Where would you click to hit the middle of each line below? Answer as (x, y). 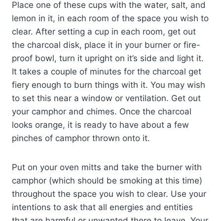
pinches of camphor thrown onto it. (81, 138)
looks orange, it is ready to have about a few (100, 125)
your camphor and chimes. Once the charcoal (102, 111)
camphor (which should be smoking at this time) (107, 180)
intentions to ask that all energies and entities (102, 207)
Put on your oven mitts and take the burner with (107, 167)
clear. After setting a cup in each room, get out (104, 31)
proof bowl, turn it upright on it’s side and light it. (108, 58)
